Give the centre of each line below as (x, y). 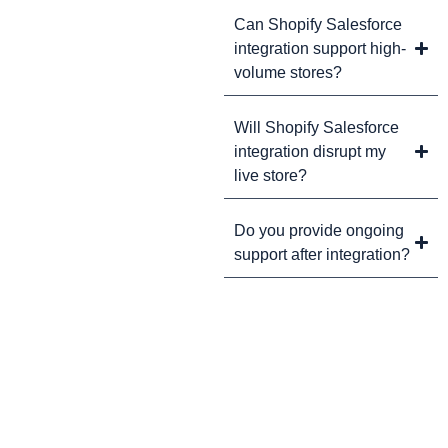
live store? (270, 175)
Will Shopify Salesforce (316, 127)
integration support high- (320, 48)
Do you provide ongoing (319, 230)
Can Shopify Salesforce (318, 24)
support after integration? (322, 254)
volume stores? (288, 72)
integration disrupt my (310, 151)
